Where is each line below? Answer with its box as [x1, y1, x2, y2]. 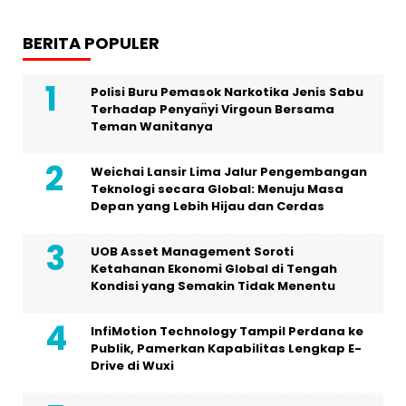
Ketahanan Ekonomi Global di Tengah [91, 259, 337, 277]
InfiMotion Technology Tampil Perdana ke [91, 322, 363, 340]
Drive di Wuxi [91, 356, 174, 374]
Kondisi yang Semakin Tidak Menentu [91, 276, 335, 295]
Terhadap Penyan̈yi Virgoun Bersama [91, 100, 334, 118]
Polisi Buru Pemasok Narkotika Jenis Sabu [91, 82, 363, 101]
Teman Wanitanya [91, 117, 213, 135]
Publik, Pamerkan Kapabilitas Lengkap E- [91, 339, 362, 357]
